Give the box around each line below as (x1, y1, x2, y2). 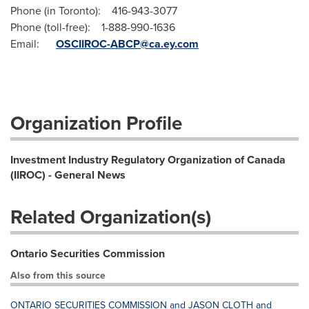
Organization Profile (10, 109, 182, 137)
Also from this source (10, 268, 106, 283)
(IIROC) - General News (10, 167, 126, 183)
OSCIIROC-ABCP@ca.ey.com (56, 36, 199, 52)
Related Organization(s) (10, 203, 211, 231)
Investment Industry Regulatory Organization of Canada (10, 152, 286, 168)
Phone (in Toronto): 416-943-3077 (10, 3, 177, 19)
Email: (10, 36, 56, 52)
